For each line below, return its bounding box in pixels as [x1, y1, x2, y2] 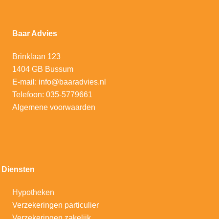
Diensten [1, 165, 35, 174]
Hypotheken [12, 188, 54, 197]
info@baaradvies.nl [39, 78, 106, 86]
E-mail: [12, 78, 39, 86]
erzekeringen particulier [17, 201, 99, 209]
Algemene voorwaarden [12, 103, 95, 111]
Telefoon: [12, 90, 46, 99]
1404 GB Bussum [12, 65, 73, 73]
